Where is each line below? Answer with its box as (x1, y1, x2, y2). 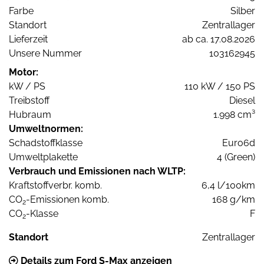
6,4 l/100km (202, 180, 255, 192)
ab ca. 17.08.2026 (182, 34, 255, 45)
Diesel (229, 95, 255, 107)
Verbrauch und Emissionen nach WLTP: (9, 166, 186, 177)
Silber (230, 5, 255, 17)
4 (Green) (217, 151, 255, 163)
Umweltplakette (9, 151, 78, 163)
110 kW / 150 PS (184, 81, 255, 93)
